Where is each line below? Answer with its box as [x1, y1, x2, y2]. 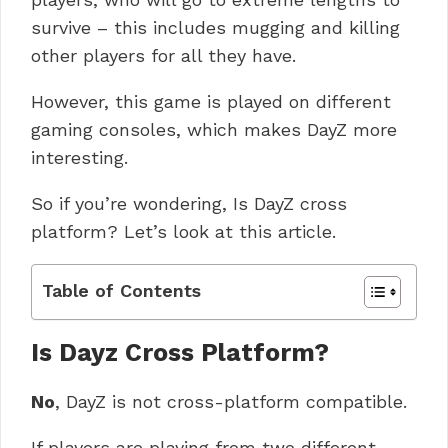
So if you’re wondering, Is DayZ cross [31, 192, 347, 214]
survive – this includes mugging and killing [31, 16, 400, 38]
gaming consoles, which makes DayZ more [31, 118, 397, 140]
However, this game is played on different [31, 90, 391, 112]
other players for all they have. [31, 44, 296, 66]
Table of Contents [42, 279, 201, 301]
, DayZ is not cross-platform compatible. [55, 390, 407, 412]
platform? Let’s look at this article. [31, 220, 336, 242]
